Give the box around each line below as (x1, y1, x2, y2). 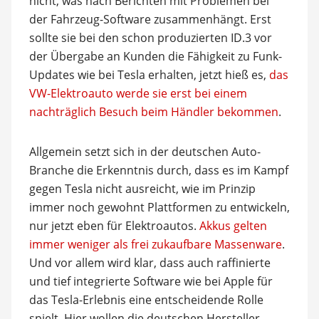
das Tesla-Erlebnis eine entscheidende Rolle (28, 292, 263, 308)
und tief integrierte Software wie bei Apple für (28, 273, 273, 289)
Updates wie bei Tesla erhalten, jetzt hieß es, (28, 67, 269, 83)
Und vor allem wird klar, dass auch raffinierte (28, 255, 271, 271)
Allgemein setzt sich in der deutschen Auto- (28, 144, 261, 159)
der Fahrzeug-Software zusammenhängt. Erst (28, 11, 271, 27)
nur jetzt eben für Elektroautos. (28, 218, 199, 234)
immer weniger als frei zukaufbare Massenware (28, 236, 282, 252)
